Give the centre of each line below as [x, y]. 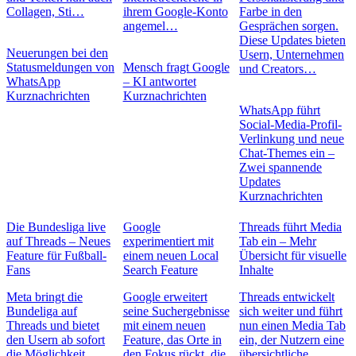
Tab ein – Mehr [278, 241]
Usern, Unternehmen [292, 54]
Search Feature [160, 269]
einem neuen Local [170, 255]
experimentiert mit [168, 241]
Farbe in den [271, 11]
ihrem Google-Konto [175, 11]
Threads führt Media [291, 226]
